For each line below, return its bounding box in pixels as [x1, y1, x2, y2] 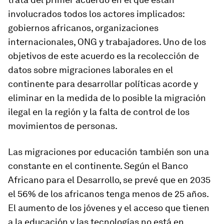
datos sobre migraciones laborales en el [8, 64, 173, 75]
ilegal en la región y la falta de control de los [8, 106, 189, 117]
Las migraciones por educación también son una [8, 146, 209, 157]
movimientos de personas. [8, 120, 117, 131]
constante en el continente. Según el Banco [8, 160, 188, 171]
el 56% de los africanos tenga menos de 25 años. [8, 188, 208, 199]
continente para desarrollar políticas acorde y [8, 78, 198, 89]
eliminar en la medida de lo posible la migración [8, 92, 206, 103]
